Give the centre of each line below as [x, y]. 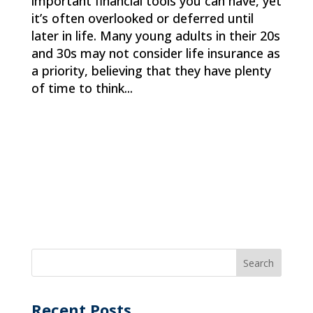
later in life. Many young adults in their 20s [155, 36]
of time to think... [82, 88]
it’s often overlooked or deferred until [142, 19]
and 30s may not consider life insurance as [155, 53]
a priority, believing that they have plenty [151, 71]
